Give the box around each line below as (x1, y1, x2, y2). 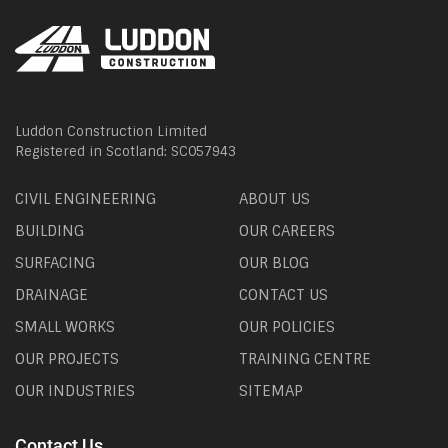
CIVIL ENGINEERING (15, 189, 156, 210)
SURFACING (15, 253, 95, 274)
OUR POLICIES (239, 317, 335, 338)
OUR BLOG (239, 253, 309, 274)
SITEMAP (239, 381, 303, 402)
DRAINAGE (15, 285, 88, 306)
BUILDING (15, 221, 84, 242)
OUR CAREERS (239, 221, 335, 242)
